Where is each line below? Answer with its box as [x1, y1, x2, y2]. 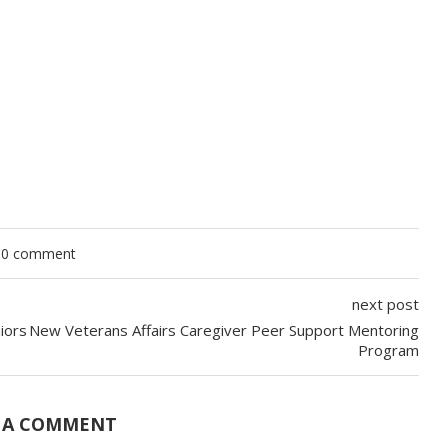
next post [351, 294, 419, 314]
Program [357, 340, 419, 360]
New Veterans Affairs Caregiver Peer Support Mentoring [29, 320, 419, 340]
